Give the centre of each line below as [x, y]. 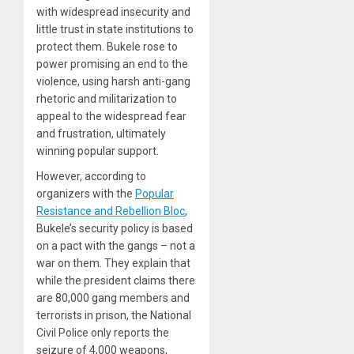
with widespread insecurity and [113, 11]
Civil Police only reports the [103, 332]
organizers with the [86, 193]
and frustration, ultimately [101, 133]
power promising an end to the [112, 64]
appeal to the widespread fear [111, 116]
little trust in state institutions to [115, 29]
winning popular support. [98, 151]
